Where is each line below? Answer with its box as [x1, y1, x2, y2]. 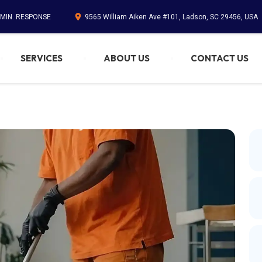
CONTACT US [190, 52, 249, 64]
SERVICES [20, 52, 63, 64]
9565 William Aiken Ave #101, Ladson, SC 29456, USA [85, 12, 258, 21]
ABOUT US [103, 52, 150, 64]
